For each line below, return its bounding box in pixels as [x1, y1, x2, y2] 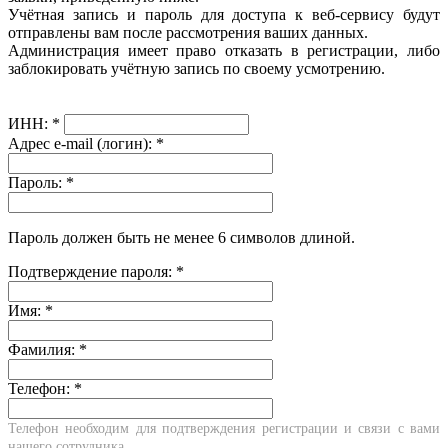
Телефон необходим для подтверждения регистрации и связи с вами [8, 420, 440, 437]
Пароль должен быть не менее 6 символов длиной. [8, 229, 355, 247]
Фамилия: [8, 341, 79, 359]
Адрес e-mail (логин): [8, 135, 156, 153]
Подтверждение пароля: [8, 263, 176, 281]
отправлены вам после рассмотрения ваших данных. [8, 24, 368, 42]
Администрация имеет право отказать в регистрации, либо [8, 42, 440, 60]
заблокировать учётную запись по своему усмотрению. [8, 60, 385, 78]
